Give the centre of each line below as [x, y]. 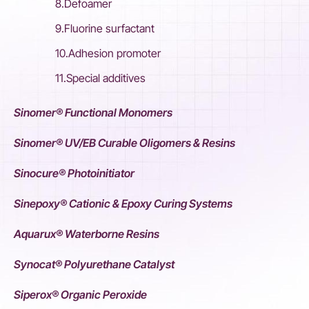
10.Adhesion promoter [108, 53]
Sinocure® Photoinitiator [74, 173]
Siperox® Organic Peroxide [80, 295]
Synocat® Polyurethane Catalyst [94, 264]
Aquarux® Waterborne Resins [87, 234]
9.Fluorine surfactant [105, 28]
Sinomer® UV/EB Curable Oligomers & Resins [124, 143]
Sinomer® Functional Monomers [93, 112]
